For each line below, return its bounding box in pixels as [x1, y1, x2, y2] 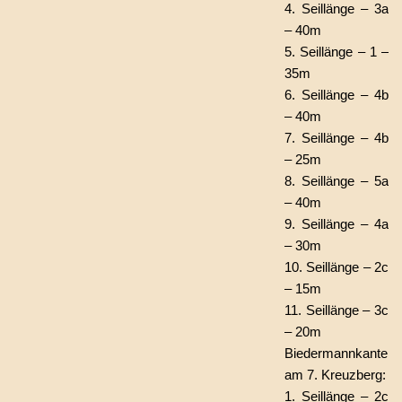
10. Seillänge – [284, 259, 371, 275]
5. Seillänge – [284, 44, 365, 59]
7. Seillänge [284, 130, 354, 145]
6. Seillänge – [284, 87, 368, 102]
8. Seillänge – [284, 173, 368, 188]
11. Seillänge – [284, 302, 371, 318]
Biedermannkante [284, 345, 388, 361]
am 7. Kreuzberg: [284, 367, 386, 382]
